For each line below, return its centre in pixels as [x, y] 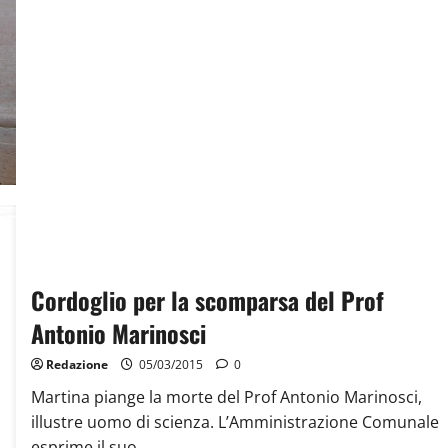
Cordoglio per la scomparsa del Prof [207, 300]
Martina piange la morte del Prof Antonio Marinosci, [226, 397]
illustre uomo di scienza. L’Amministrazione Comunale [234, 422]
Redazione [76, 365]
